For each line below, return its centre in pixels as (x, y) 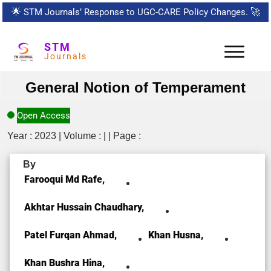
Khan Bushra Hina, (64, 263)
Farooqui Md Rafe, (64, 179)
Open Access (44, 115)
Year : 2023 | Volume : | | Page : (74, 135)
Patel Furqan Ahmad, (70, 235)
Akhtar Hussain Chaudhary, (84, 207)
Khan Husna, (176, 235)
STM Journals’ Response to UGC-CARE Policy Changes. (135, 12)
